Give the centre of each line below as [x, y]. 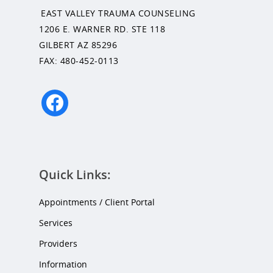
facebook [59, 96]
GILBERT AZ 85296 [78, 44]
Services [56, 222]
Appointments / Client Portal [97, 202]
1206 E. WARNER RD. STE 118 [102, 29]
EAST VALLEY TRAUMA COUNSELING [118, 13]
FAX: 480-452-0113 [79, 60]
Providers [58, 243]
